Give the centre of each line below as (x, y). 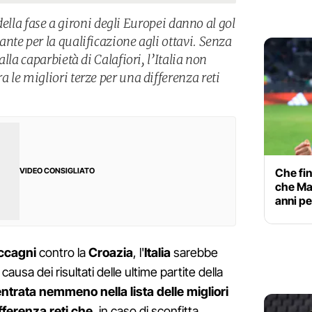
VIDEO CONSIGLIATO (57, 171)
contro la (62, 253)
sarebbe (194, 253)
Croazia (111, 253)
